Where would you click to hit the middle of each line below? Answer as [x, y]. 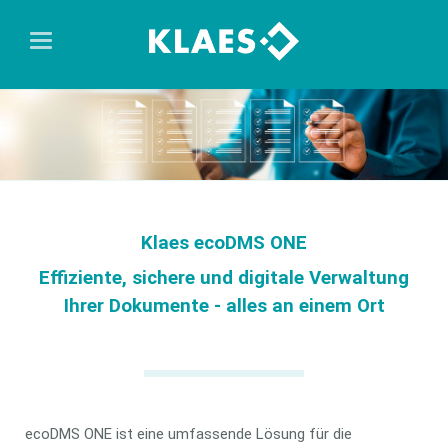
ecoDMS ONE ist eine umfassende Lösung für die [188, 433]
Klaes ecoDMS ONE [224, 243]
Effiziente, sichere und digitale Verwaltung [224, 277]
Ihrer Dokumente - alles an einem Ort [224, 305]
